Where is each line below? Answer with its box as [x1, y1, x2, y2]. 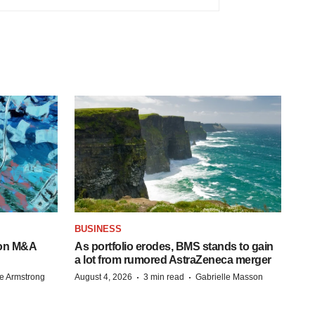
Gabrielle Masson [195, 271, 263, 282]
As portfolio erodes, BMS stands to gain [75, 240, 274, 252]
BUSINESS [75, 223, 122, 234]
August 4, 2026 [75, 271, 132, 282]
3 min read [143, 271, 184, 282]
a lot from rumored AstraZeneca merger [75, 253, 271, 266]
